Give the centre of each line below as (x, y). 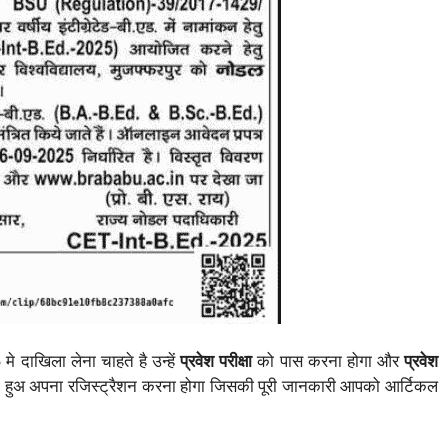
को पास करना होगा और (328, 361)
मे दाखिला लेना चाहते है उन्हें (90, 361)
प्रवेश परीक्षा (214, 361)
